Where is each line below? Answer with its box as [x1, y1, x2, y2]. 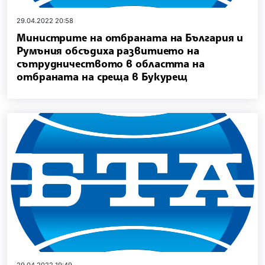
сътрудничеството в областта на [17, 56, 205, 70]
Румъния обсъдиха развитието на [17, 43, 199, 57]
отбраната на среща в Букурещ [17, 69, 188, 83]
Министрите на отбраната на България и [17, 30, 244, 44]
